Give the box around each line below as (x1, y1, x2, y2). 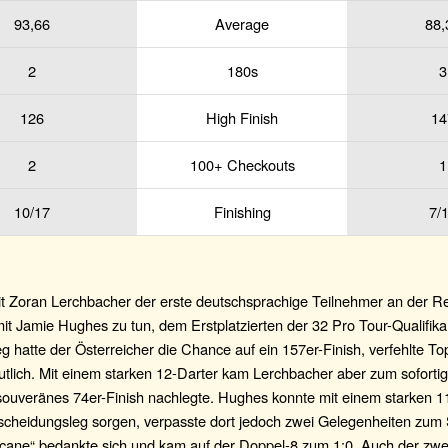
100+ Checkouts (189, 153, 295, 175)
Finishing (213, 200, 271, 222)
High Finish (206, 106, 278, 128)
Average (215, 12, 269, 34)
